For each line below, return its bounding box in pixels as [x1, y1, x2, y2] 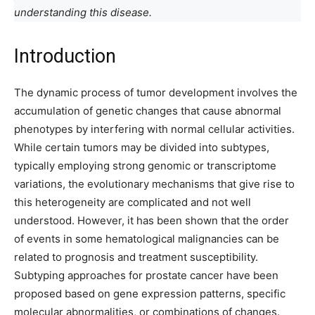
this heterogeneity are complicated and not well [14, 195, 251, 209]
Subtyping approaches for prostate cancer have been [14, 269, 278, 282]
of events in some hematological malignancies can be [14, 232, 279, 245]
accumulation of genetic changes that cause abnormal [14, 104, 281, 117]
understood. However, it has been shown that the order [14, 214, 289, 227]
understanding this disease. [14, 6, 155, 19]
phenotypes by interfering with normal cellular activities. [14, 122, 295, 136]
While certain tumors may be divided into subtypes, [14, 141, 269, 154]
